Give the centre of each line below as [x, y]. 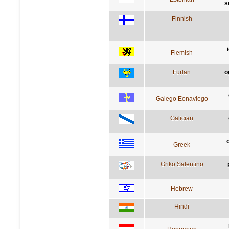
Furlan [182, 72]
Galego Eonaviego [182, 98]
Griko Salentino [182, 164]
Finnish [182, 19]
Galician [182, 118]
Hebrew [182, 188]
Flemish [182, 52]
